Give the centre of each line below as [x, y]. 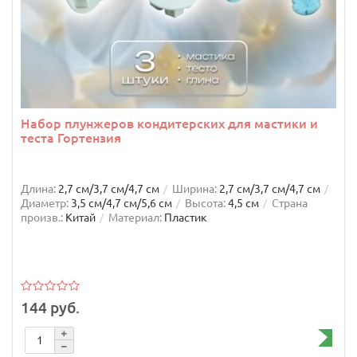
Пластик [186, 218]
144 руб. [50, 307]
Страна [290, 204]
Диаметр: [45, 204]
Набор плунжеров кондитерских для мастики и [169, 124]
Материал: [135, 218]
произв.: [42, 218]
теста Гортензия [71, 138]
